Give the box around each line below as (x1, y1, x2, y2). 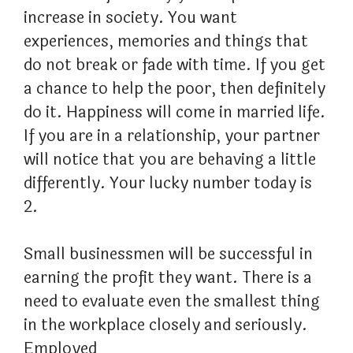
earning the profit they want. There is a (24, 266, 312, 291)
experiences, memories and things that (24, 29, 308, 54)
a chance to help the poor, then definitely (24, 76, 325, 102)
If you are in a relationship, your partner (24, 124, 320, 149)
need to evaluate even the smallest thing (24, 289, 320, 314)
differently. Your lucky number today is (24, 171, 312, 196)
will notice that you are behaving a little (24, 147, 316, 173)
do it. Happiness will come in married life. (24, 100, 325, 125)
